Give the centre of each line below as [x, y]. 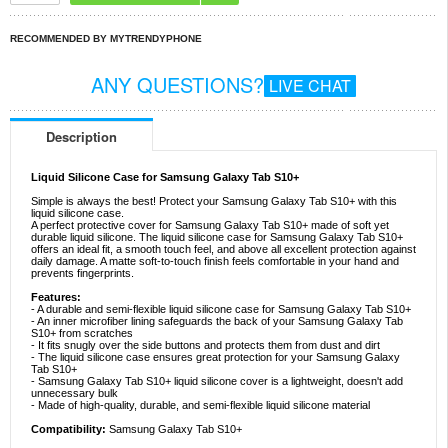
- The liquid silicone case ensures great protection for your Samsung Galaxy [215, 357]
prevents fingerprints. [82, 273]
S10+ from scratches [82, 333]
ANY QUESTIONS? [177, 84]
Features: [56, 297]
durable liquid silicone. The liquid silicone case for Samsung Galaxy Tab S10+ [217, 237]
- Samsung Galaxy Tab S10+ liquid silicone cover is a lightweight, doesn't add [217, 381]
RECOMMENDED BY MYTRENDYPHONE [106, 38]
